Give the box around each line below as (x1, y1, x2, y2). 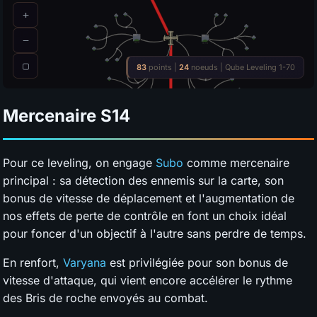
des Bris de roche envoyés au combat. (3, 290, 208, 305)
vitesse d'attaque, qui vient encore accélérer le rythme (3, 272, 292, 287)
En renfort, (3, 255, 63, 270)
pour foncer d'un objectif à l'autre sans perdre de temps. (3, 226, 306, 241)
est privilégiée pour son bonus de (106, 255, 288, 270)
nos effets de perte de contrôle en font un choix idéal (3, 208, 287, 223)
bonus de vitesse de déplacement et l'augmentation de (3, 190, 294, 205)
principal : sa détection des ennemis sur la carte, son (3, 173, 284, 188)
